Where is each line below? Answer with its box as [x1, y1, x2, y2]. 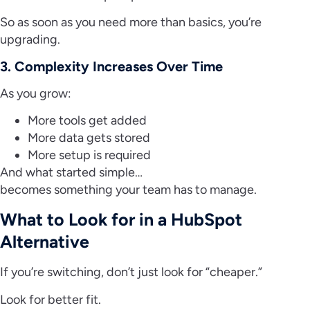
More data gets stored [28, 129, 153, 145]
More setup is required [28, 147, 154, 163]
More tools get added [28, 112, 149, 128]
